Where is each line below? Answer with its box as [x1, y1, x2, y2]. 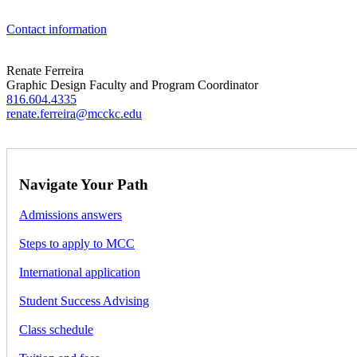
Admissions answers [19, 208, 122, 222]
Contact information [6, 22, 107, 36]
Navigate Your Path [19, 175, 148, 193]
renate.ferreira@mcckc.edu [6, 106, 142, 120]
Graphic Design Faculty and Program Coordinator [6, 77, 258, 92]
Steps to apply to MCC [19, 237, 135, 251]
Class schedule [19, 323, 93, 337]
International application [19, 265, 140, 280]
